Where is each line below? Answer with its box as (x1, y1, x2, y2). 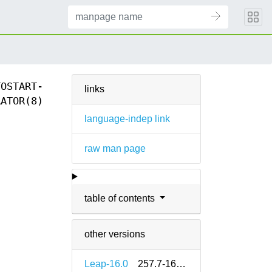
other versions (84, 229, 145, 239)
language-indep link (84, 114, 170, 124)
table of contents (84, 193, 157, 203)
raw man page (84, 143, 146, 154)
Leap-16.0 (84, 259, 128, 269)
